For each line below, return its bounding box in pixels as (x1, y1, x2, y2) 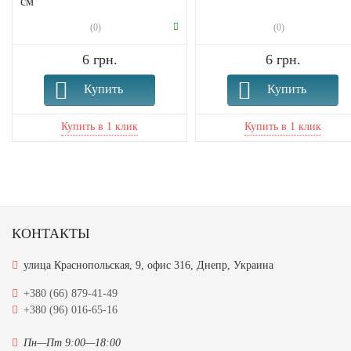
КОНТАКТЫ (12, 226, 90, 242)
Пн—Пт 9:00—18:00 (24, 337, 121, 349)
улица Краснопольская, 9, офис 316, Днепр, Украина (24, 259, 273, 272)
